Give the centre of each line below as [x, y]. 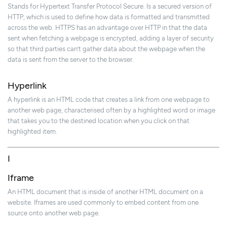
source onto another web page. [54, 213]
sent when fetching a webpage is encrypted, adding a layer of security [111, 39]
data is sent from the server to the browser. [71, 60]
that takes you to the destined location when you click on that [99, 121]
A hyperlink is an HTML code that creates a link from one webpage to [109, 100]
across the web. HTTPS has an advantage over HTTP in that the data [107, 28]
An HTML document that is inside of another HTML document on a [105, 192]
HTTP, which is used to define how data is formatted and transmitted [109, 17]
